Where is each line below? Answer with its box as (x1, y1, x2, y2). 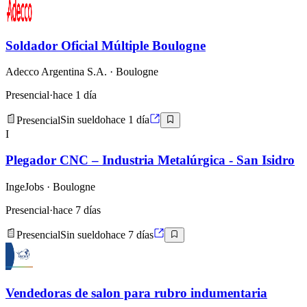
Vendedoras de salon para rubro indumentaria (5, 286, 267, 301)
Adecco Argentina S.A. (5, 66, 107, 78)
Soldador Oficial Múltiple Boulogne (5, 38, 206, 53)
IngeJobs (5, 181, 44, 193)
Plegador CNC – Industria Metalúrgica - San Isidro (5, 153, 295, 168)
